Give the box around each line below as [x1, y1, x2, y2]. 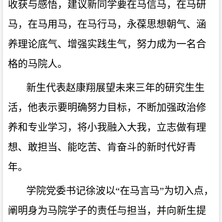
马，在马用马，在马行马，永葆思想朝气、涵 [8, 18, 206, 30]
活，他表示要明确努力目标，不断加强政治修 [8, 102, 206, 113]
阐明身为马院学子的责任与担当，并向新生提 [8, 205, 206, 216]
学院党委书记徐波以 [26, 185, 115, 196]
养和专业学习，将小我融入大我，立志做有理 [8, 121, 206, 133]
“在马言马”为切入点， [115, 185, 214, 196]
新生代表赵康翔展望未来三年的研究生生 [26, 82, 205, 93]
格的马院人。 [8, 58, 67, 69]
